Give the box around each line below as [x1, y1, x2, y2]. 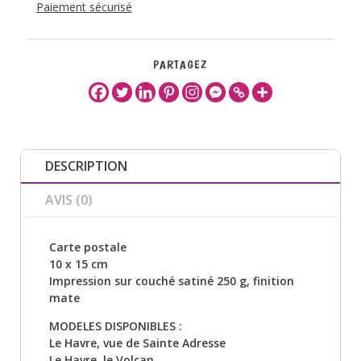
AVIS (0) [45, 190, 93, 209]
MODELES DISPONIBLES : [49, 317, 182, 334]
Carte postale [49, 239, 127, 255]
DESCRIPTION [45, 156, 127, 175]
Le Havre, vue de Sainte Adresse [49, 334, 226, 351]
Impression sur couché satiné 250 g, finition [49, 272, 294, 288]
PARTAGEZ [153, 56, 208, 72]
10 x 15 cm [49, 255, 108, 272]
